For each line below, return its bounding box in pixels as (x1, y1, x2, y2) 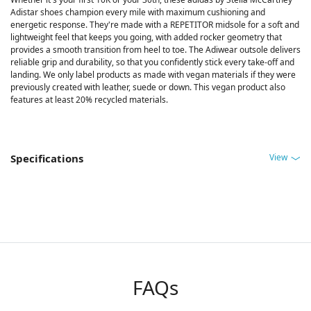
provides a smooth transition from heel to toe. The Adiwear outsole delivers (10, 44, 301, 56)
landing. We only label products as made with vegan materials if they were (10, 69, 296, 81)
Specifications (10, 151, 83, 166)
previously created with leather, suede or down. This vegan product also (10, 81, 285, 94)
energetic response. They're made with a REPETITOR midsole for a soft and (10, 19, 299, 31)
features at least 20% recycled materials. (10, 94, 168, 106)
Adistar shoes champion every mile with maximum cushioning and (10, 6, 265, 19)
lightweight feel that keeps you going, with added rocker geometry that (10, 31, 282, 44)
